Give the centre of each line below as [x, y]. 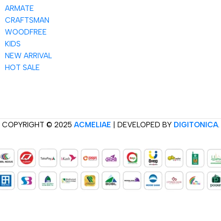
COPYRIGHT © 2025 [38, 125]
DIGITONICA [196, 125]
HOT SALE [22, 68]
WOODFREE [26, 32]
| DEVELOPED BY [142, 125]
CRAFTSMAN [27, 20]
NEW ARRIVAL [28, 56]
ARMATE [19, 9]
